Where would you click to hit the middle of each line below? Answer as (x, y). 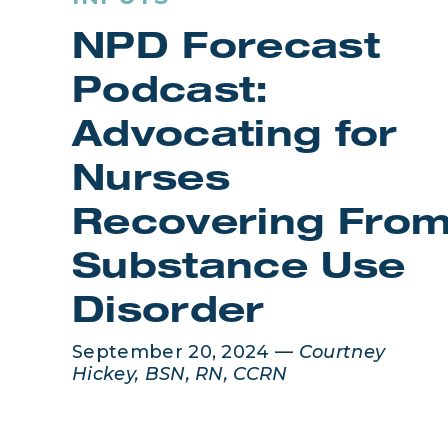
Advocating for (235, 138)
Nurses (151, 182)
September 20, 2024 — (185, 352)
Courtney (342, 352)
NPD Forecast (226, 50)
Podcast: (170, 94)
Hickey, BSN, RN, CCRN (180, 374)
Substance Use (239, 270)
